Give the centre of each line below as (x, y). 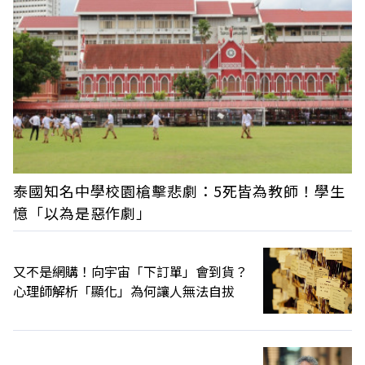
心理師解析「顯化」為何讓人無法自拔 (124, 290)
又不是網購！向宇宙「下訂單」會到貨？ (130, 271)
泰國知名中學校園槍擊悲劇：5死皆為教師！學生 (179, 190)
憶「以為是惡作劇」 (83, 212)
